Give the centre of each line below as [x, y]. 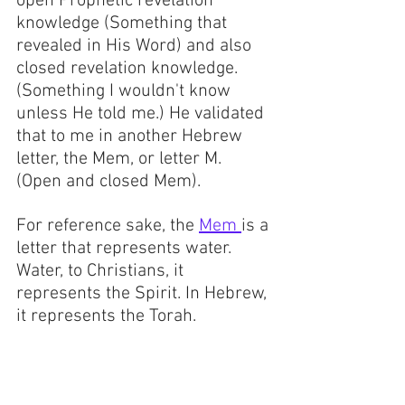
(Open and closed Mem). [108, 182]
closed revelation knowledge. [129, 69]
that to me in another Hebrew [132, 137]
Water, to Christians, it [102, 272]
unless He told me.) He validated [142, 114]
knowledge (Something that [124, 24]
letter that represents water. [126, 249]
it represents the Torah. [108, 317]
